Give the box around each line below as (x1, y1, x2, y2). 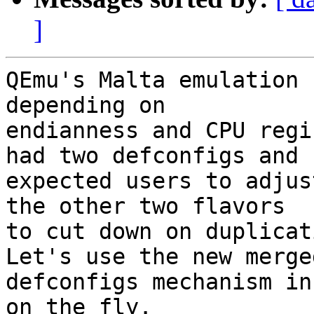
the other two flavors (6, 193, 285, 219)
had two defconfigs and (6, 143, 299, 169)
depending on (6, 93, 165, 118)
